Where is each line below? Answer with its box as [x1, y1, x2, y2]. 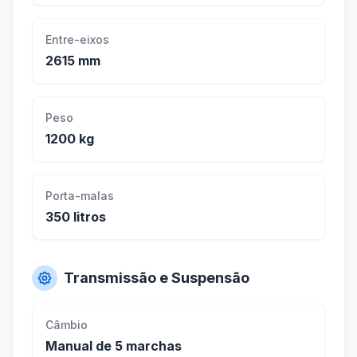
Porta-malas [45, 189, 114, 203]
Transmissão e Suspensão [64, 269, 249, 287]
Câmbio [45, 318, 88, 332]
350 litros [45, 209, 106, 226]
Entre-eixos [45, 33, 109, 47]
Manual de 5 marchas [45, 338, 182, 355]
